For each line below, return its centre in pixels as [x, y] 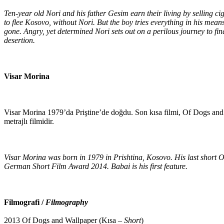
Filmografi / [25, 202]
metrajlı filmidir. [29, 121]
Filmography [67, 202]
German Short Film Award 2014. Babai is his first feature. [96, 166]
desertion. [19, 40]
